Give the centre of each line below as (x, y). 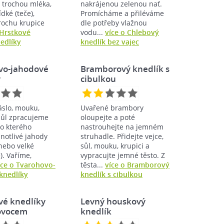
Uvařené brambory (112, 107)
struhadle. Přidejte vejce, (122, 136)
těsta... (93, 164)
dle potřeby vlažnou (114, 22)
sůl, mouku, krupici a (115, 145)
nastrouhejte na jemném (122, 126)
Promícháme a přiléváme (122, 13)
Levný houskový (113, 201)
